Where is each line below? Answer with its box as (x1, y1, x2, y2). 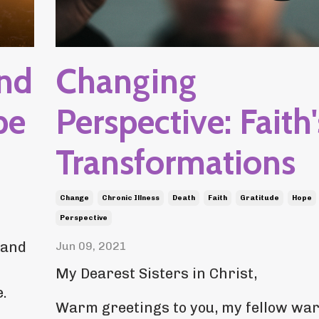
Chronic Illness (101, 194, 159, 203)
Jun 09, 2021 (55, 239, 127, 253)
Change (59, 194, 89, 203)
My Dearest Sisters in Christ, (55, 265, 257, 283)
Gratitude (239, 194, 279, 203)
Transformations (55, 142, 296, 184)
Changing (55, 61, 197, 103)
